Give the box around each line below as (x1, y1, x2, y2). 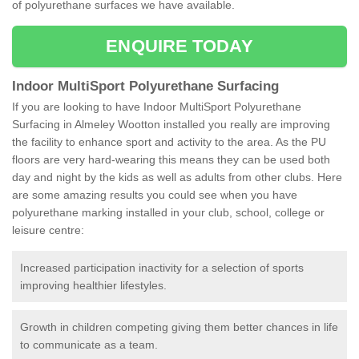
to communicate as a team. (20, 338, 158, 352)
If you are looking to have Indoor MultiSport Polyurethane (12, 100, 301, 114)
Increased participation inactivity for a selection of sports (20, 261, 304, 275)
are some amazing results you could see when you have (12, 188, 297, 202)
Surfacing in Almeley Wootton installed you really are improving (12, 118, 330, 131)
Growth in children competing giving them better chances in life (20, 321, 338, 334)
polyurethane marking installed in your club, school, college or (12, 206, 325, 220)
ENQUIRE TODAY (106, 36, 253, 57)
